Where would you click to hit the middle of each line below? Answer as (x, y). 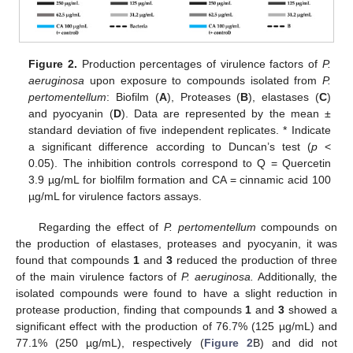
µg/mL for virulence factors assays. (115, 197)
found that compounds (74, 260)
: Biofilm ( (133, 97)
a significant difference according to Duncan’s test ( (170, 147)
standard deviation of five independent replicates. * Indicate (180, 130)
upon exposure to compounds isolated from (203, 81)
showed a (311, 309)
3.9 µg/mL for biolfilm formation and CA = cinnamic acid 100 (180, 180)
